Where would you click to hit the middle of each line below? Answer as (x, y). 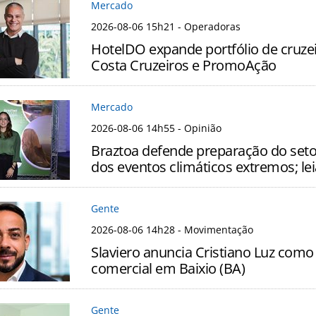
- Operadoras (208, 27)
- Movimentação (214, 230)
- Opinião (198, 128)
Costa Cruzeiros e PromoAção (184, 66)
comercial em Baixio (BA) (168, 269)
